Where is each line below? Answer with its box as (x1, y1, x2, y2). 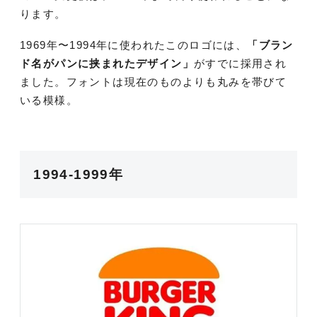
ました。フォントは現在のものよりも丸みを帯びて (20, 76, 287, 88)
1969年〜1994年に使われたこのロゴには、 (20, 39, 248, 52)
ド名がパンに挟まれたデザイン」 (20, 57, 194, 70)
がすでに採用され (194, 57, 287, 70)
